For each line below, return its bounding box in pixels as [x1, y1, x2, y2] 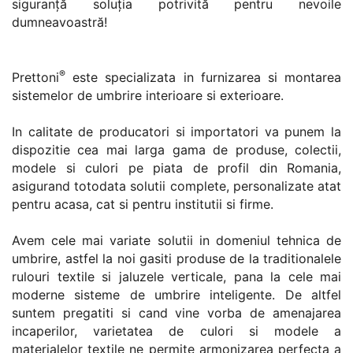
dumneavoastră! [12, 14, 107, 31]
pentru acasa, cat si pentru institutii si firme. [12, 196, 273, 213]
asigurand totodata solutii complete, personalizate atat [12, 178, 341, 195]
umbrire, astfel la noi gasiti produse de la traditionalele [12, 251, 341, 267]
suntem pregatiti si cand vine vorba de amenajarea [12, 305, 341, 321]
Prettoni [12, 69, 59, 86]
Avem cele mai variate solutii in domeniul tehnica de [12, 232, 341, 249]
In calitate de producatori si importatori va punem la [12, 124, 341, 140]
